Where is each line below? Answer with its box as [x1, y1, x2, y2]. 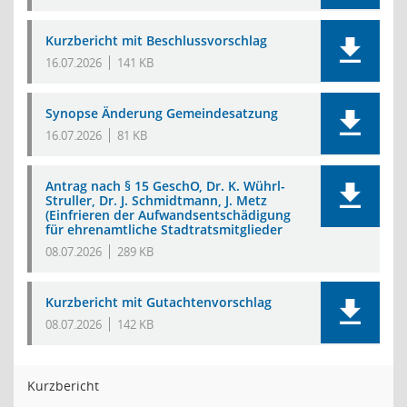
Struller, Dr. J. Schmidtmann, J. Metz [45, 192, 267, 209]
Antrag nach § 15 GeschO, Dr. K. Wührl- [45, 177, 285, 194]
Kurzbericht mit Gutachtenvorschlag [45, 293, 272, 311]
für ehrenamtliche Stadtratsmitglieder [45, 221, 283, 238]
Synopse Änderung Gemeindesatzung [45, 104, 278, 122]
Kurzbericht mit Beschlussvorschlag [45, 32, 267, 49]
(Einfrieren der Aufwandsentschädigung [45, 206, 291, 223]
